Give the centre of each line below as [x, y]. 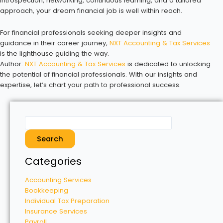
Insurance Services [56, 212]
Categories [53, 162]
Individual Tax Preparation [67, 201]
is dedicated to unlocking [168, 64]
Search [50, 139]
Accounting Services [58, 180]
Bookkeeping [47, 191]
